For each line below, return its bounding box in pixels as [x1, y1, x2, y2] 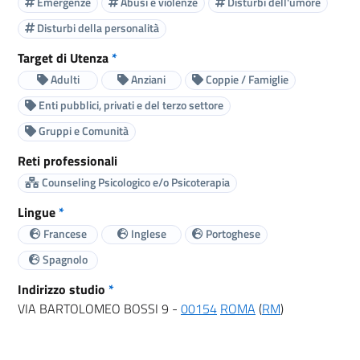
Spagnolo [39, 251, 88, 268]
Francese [40, 225, 87, 243]
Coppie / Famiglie [203, 71, 288, 88]
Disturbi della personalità [35, 19, 159, 37]
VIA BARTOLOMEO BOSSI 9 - [18, 298, 181, 318]
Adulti [47, 71, 80, 88]
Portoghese [203, 225, 260, 243]
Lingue [18, 202, 59, 222]
